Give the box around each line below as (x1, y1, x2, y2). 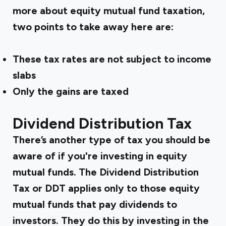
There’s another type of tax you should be (13, 134, 210, 146)
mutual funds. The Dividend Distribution (13, 166, 199, 178)
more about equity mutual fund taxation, (13, 5, 205, 17)
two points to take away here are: (13, 21, 174, 33)
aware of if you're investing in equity (13, 150, 187, 162)
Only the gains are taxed (13, 85, 129, 97)
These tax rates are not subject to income (13, 53, 211, 65)
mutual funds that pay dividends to (13, 198, 177, 210)
